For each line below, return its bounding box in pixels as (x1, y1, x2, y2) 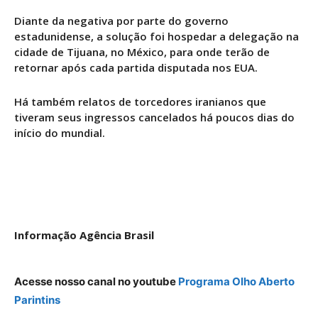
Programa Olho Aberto (178, 274, 295, 288)
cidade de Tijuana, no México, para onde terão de (14, 44, 270, 59)
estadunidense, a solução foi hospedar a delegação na (14, 28, 299, 43)
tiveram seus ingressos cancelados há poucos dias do (14, 109, 295, 124)
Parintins (14, 292, 60, 307)
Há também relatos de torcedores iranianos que (14, 94, 266, 109)
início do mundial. (14, 125, 105, 140)
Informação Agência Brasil (14, 227, 154, 242)
